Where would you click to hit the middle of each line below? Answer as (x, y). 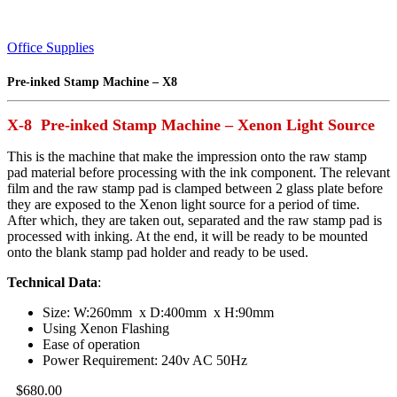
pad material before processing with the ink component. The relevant (198, 172)
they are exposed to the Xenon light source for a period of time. (183, 204)
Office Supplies (51, 47)
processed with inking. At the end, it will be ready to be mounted (187, 236)
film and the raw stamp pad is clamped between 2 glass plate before (195, 188)
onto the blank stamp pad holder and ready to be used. (158, 252)
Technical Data (52, 282)
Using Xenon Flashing (106, 328)
